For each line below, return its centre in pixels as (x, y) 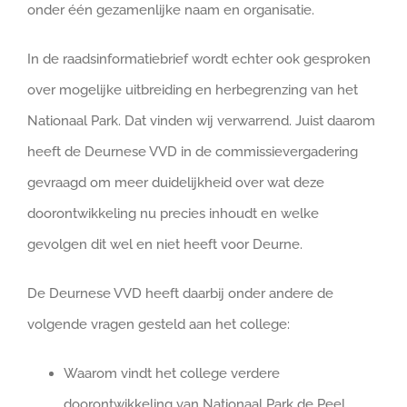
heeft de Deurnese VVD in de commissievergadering (193, 151)
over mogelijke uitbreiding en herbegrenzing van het (193, 89)
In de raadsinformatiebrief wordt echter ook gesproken (199, 59)
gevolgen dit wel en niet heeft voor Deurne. (165, 244)
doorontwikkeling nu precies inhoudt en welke (173, 213)
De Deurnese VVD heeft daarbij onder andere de (180, 293)
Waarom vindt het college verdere (172, 373)
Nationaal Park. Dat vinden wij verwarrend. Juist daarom (201, 120)
